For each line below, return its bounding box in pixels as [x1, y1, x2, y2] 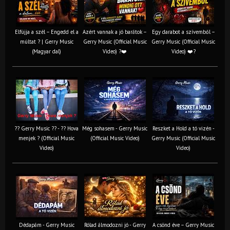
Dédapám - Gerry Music [18, 221, 74, 228]
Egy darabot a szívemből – [151, 28, 215, 35]
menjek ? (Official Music [18, 134, 74, 142]
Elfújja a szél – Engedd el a [14, 28, 79, 35]
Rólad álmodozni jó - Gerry [84, 221, 146, 228]
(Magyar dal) [32, 47, 61, 55]
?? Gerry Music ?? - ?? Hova [14, 124, 79, 132]
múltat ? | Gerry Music [20, 37, 73, 45]
